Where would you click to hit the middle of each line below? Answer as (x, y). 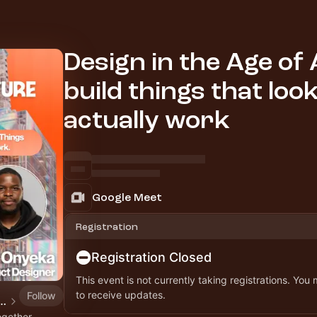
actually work (147, 120)
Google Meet (127, 197)
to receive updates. (121, 295)
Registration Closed (151, 257)
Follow (41, 295)
